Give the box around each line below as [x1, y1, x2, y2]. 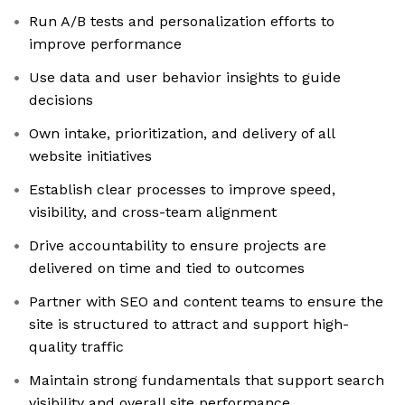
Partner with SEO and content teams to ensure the [29, 293, 383, 311]
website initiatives [29, 147, 152, 165]
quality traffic [29, 338, 124, 356]
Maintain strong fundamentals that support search [29, 372, 384, 390]
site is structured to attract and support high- [29, 316, 349, 334]
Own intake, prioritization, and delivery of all [29, 125, 335, 143]
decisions [29, 91, 93, 109]
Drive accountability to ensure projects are [29, 237, 326, 255]
